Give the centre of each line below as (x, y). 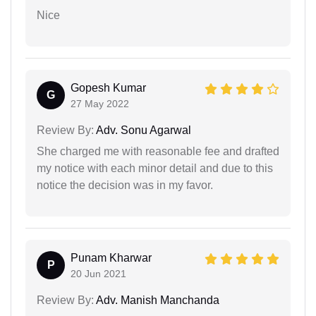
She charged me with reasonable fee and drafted (158, 152)
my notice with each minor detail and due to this (155, 169)
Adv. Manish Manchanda (157, 300)
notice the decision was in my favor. (125, 186)
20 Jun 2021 (98, 274)
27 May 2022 (100, 104)
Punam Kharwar (111, 258)
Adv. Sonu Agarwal (142, 130)
